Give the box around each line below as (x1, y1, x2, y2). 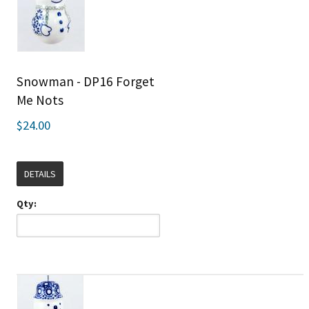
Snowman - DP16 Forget (16, 73, 154, 90)
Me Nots (16, 92, 63, 109)
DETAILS (23, 168, 56, 181)
